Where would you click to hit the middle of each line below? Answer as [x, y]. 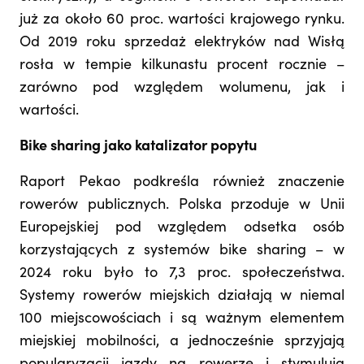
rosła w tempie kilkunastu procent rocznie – [182, 65]
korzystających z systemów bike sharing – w [182, 251]
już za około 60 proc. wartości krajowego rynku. [182, 20]
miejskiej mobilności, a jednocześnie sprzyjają [182, 342]
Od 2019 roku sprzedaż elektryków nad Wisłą [182, 43]
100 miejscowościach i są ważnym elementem [182, 319]
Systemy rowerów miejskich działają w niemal [182, 296]
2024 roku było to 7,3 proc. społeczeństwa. [182, 273]
